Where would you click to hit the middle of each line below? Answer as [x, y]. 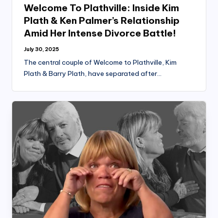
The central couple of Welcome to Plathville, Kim [100, 63]
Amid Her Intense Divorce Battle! [100, 33]
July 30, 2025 [41, 50]
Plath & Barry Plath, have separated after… [93, 74]
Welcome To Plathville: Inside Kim [101, 8]
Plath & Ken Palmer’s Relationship [102, 21]
